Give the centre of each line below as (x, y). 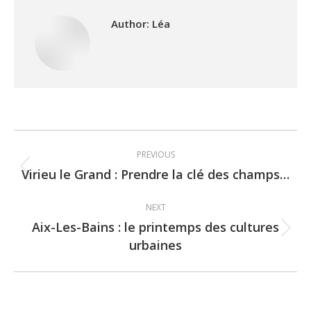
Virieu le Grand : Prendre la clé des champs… (155, 175)
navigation (78, 176)
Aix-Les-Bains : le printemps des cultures (155, 227)
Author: (130, 24)
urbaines (155, 245)
